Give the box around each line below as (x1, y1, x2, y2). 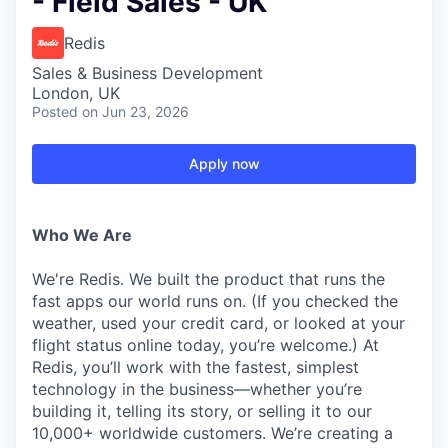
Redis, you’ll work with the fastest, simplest (32, 357, 359, 377)
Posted (32, 103, 78, 120)
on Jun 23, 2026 (82, 103, 189, 120)
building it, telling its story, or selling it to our (32, 401, 372, 421)
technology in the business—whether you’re (32, 379, 362, 399)
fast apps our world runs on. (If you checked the (32, 291, 398, 311)
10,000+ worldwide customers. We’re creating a (32, 423, 393, 443)
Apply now (188, 155, 260, 172)
